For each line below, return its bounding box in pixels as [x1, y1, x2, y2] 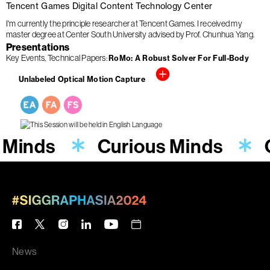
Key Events [6, 52, 45, 63]
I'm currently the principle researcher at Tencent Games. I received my [6, 19, 242, 29]
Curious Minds [95, 134, 225, 158]
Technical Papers [47, 52, 106, 63]
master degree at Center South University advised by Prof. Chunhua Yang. [6, 30, 255, 40]
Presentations [6, 41, 70, 53]
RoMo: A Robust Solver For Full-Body [108, 53, 250, 63]
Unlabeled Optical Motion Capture [19, 74, 145, 84]
